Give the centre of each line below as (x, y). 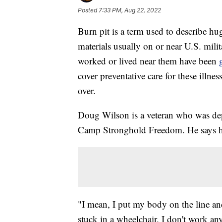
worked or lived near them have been (148, 60)
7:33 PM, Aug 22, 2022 (130, 10)
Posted (88, 10)
